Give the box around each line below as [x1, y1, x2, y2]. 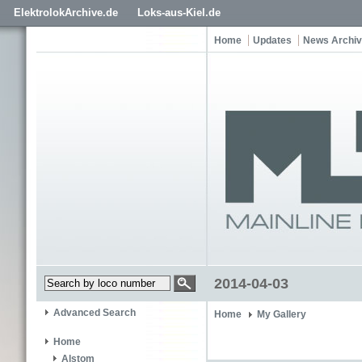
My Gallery [257, 309, 306, 320]
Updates [253, 35, 292, 46]
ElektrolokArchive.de [14, 6, 118, 19]
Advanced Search [53, 307, 136, 319]
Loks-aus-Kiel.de [137, 6, 221, 19]
